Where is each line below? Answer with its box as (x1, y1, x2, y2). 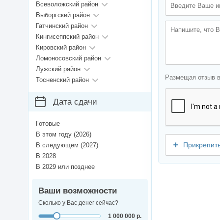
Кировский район (36, 44, 86, 52)
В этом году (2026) (36, 131, 91, 138)
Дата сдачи (53, 97, 97, 107)
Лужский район (36, 65, 81, 73)
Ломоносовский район (36, 55, 101, 62)
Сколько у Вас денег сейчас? (38, 199, 118, 207)
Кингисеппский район (36, 33, 99, 41)
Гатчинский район (36, 22, 88, 30)
